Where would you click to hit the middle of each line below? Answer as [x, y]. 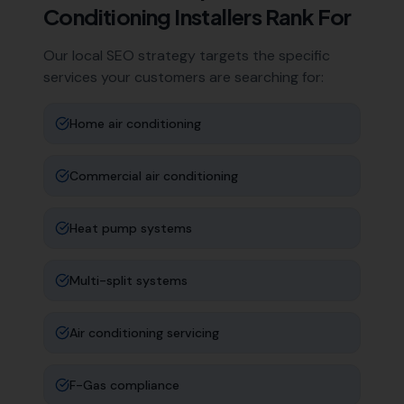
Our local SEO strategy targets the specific [187, 55]
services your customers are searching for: [184, 77]
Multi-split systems [129, 280]
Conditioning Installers [153, 16]
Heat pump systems [131, 228]
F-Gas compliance [124, 385]
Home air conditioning [135, 124]
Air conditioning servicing [144, 333]
